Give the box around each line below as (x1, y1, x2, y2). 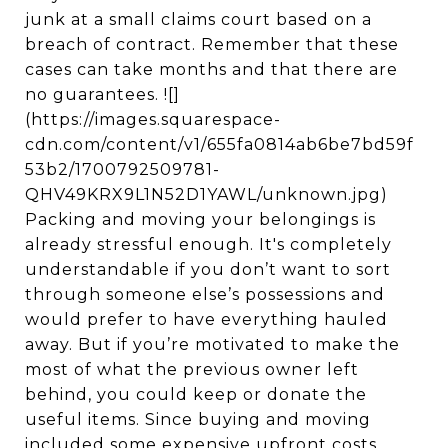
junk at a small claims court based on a (25, 10, 372, 29)
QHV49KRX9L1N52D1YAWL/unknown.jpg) (25, 185, 388, 204)
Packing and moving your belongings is (25, 210, 376, 229)
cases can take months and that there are (25, 60, 398, 79)
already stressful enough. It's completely (25, 235, 392, 254)
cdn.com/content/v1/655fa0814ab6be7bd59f (25, 135, 414, 154)
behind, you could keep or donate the (25, 385, 367, 404)
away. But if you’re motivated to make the (25, 335, 400, 354)
